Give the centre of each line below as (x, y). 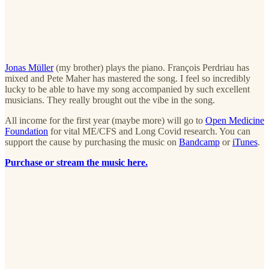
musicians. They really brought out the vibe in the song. (110, 100)
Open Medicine (235, 120)
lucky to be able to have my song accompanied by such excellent (127, 89)
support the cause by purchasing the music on (92, 142)
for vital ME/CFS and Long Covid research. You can (149, 131)
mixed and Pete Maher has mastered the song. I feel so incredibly (128, 78)
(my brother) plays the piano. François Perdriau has (151, 67)
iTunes (245, 142)
